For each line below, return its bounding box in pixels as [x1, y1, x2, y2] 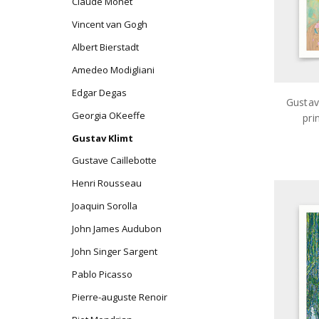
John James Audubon [71, 222, 162, 236]
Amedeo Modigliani [71, 63, 155, 76]
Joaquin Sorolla [71, 199, 137, 213]
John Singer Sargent [71, 245, 157, 258]
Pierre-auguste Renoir [71, 291, 167, 304]
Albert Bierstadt [71, 40, 139, 53]
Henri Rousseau [71, 177, 142, 190]
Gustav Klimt [71, 131, 133, 145]
